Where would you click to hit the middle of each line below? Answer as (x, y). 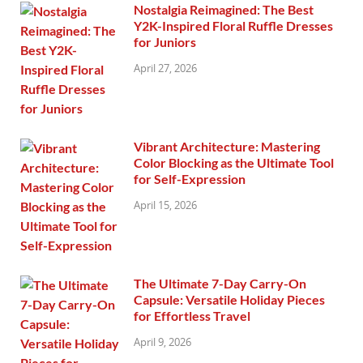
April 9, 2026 (162, 342)
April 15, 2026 (165, 205)
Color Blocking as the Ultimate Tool (234, 162)
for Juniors (165, 41)
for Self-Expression (190, 178)
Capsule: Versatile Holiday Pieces (229, 299)
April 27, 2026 (165, 68)
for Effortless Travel (192, 315)
